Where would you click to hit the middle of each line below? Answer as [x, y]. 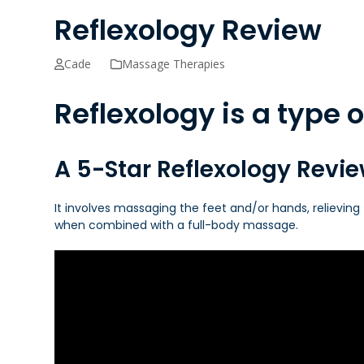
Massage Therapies [174, 64]
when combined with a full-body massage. [177, 225]
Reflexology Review [188, 30]
